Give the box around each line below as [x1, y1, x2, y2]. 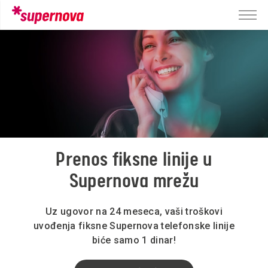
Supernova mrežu [69, 171, 199, 193]
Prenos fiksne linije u [56, 150, 212, 171]
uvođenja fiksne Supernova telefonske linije [33, 220, 234, 232]
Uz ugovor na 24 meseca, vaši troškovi [45, 206, 223, 217]
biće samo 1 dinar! [92, 234, 176, 246]
